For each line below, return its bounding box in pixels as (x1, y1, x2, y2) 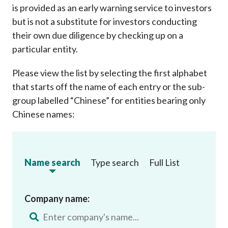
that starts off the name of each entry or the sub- (12, 80, 205, 92)
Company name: (24, 192, 90, 204)
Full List (149, 156, 180, 168)
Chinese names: (12, 108, 75, 120)
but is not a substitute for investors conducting (12, 15, 197, 27)
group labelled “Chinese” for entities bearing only (12, 94, 206, 106)
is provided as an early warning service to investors (12, 2, 212, 13)
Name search (24, 156, 80, 168)
